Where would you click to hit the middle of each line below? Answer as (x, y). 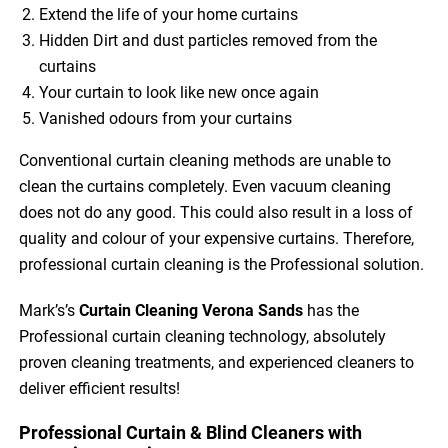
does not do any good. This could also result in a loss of (216, 212)
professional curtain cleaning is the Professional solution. (222, 264)
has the (331, 310)
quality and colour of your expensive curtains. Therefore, (217, 238)
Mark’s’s (49, 310)
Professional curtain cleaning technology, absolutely (203, 336)
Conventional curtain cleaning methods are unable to (205, 160)
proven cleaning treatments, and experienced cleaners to (217, 362)
